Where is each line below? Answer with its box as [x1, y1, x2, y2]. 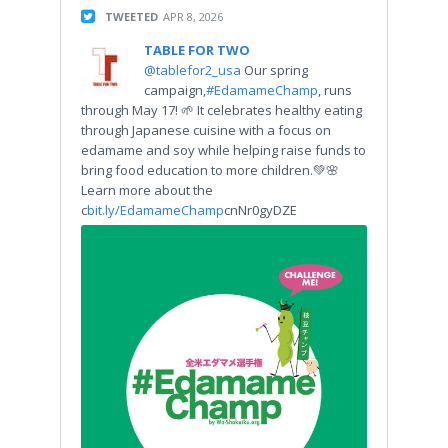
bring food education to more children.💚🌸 [81, 161, 339, 180]
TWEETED [105, 9, 158, 25]
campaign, [144, 81, 206, 100]
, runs [318, 81, 352, 100]
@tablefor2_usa [144, 61, 244, 80]
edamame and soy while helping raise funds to [81, 141, 366, 160]
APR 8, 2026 [163, 9, 223, 25]
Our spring [244, 61, 308, 80]
